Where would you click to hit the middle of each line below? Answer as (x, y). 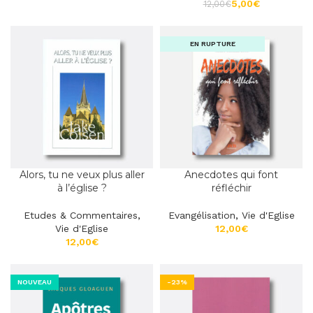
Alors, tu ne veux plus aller (82, 175)
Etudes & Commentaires (80, 215)
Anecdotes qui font (231, 175)
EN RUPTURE (212, 44)
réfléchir (231, 188)
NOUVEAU (35, 282)
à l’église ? (82, 188)
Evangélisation (202, 215)
